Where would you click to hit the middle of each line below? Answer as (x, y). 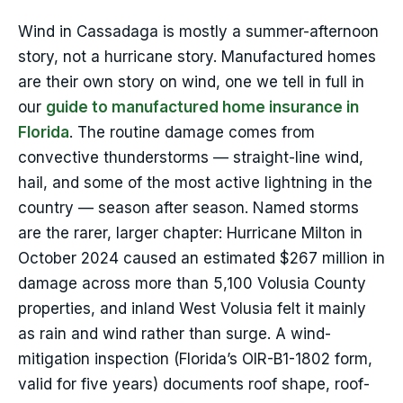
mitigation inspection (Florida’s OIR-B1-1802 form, (195, 359)
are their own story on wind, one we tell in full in (191, 82)
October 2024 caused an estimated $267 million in (201, 259)
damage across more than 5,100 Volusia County (192, 284)
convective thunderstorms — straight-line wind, (191, 158)
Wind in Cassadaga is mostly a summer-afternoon (198, 32)
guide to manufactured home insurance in (202, 107)
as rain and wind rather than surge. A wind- (175, 334)
